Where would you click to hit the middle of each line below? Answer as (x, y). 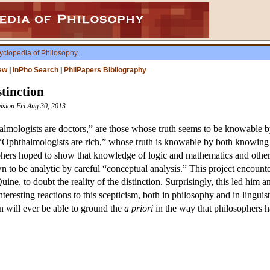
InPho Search (36, 70)
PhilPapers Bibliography (105, 70)
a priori (139, 209)
